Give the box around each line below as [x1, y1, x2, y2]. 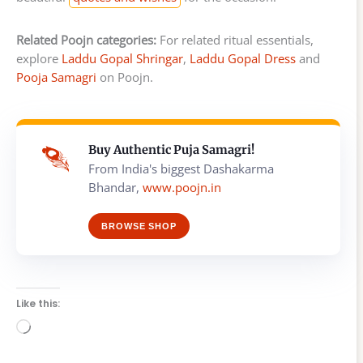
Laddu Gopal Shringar [62, 49, 183, 66]
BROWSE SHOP [101, 220, 177, 231]
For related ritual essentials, [156, 31, 314, 48]
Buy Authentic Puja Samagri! [88, 142, 254, 157]
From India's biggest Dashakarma [88, 160, 274, 177]
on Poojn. [96, 68, 153, 85]
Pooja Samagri [16, 68, 96, 85]
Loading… [30, 318, 84, 335]
